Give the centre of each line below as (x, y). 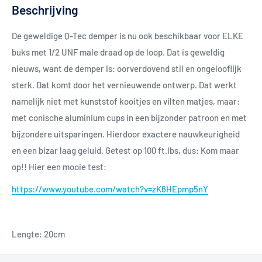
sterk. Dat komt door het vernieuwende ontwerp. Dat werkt (124, 85)
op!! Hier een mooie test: (59, 166)
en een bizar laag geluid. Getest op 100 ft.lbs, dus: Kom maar (125, 150)
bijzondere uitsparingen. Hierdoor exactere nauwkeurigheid (126, 134)
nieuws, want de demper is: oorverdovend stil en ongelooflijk (127, 68)
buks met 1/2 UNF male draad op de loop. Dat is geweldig (118, 52)
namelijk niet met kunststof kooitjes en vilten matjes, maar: (126, 101)
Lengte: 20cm (38, 234)
